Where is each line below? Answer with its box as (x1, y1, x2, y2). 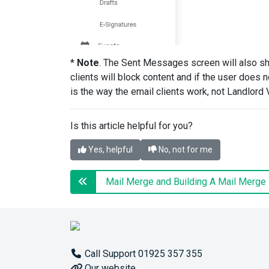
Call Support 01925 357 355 (82, 248, 202, 260)
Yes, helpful (86, 145, 133, 155)
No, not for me (157, 145, 213, 155)
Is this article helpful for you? (70, 120, 193, 132)
